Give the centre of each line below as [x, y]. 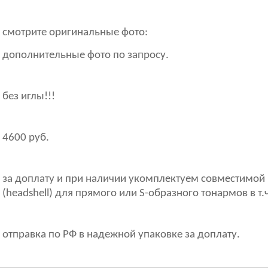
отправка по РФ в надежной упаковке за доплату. [121, 235]
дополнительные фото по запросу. [86, 55]
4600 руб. [26, 138]
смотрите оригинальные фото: [75, 33]
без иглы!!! [29, 97]
